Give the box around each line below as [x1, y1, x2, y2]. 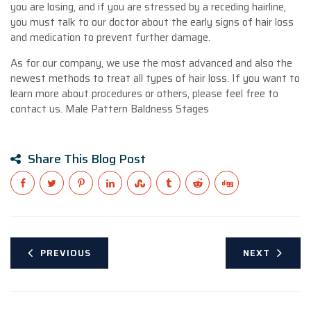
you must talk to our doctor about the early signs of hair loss [10, 13, 294, 31]
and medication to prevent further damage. [10, 28, 210, 46]
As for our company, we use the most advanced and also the [10, 54, 292, 72]
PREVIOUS [40, 245, 91, 260]
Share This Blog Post [28, 149, 146, 169]
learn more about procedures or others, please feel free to [10, 85, 278, 102]
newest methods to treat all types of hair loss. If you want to [10, 69, 300, 87]
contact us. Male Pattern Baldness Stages [10, 100, 209, 117]
